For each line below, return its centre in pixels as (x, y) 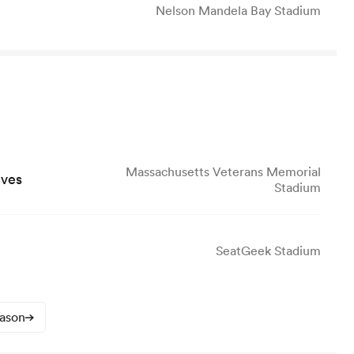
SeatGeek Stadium (268, 251)
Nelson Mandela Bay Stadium (238, 11)
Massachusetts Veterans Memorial (223, 171)
